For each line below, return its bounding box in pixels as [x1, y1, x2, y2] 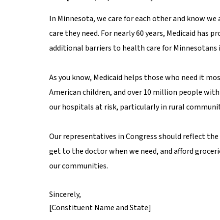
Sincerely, [49, 189, 81, 200]
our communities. [49, 160, 108, 171]
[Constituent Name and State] [49, 202, 151, 213]
